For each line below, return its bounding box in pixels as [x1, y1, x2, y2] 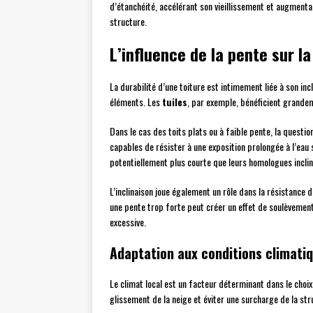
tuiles [162, 94, 187, 109]
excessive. [110, 214, 146, 229]
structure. [110, 14, 147, 29]
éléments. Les [110, 94, 162, 109]
